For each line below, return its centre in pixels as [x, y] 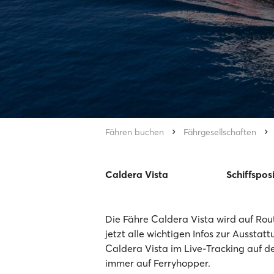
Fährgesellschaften [220, 132]
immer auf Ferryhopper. [158, 263]
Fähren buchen [135, 132]
